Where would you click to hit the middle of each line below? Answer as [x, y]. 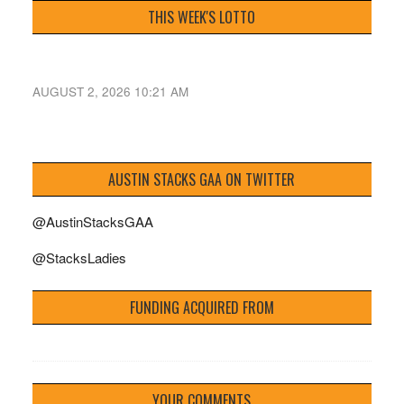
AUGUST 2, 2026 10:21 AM [110, 91]
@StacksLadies [79, 258]
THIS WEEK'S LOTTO [202, 17]
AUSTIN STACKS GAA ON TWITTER [202, 180]
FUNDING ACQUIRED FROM [202, 308]
